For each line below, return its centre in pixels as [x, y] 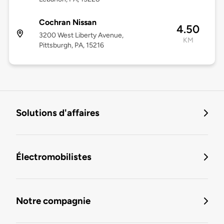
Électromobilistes [54, 157]
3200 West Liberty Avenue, [81, 35]
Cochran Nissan [67, 22]
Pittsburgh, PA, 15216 [71, 45]
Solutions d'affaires [58, 113]
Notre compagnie [53, 201]
